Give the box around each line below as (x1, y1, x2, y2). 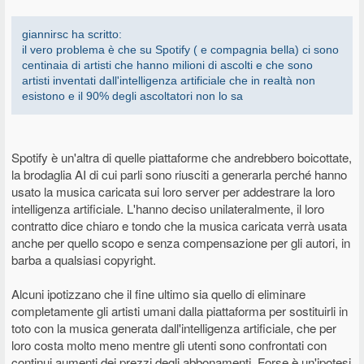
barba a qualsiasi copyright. (11, 251, 156, 268)
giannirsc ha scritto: (22, 28, 122, 41)
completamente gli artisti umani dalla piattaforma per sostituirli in (11, 302, 348, 319)
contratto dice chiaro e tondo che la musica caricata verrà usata (11, 217, 347, 234)
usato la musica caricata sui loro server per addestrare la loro (11, 183, 335, 200)
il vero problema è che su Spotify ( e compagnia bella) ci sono (22, 43, 339, 56)
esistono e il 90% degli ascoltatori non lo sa (22, 89, 243, 102)
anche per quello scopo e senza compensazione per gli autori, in (11, 234, 350, 251)
